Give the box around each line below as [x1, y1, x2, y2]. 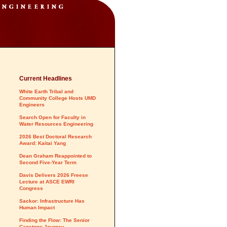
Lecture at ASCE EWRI [19, 179, 74, 184]
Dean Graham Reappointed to [19, 153, 92, 159]
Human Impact [19, 205, 55, 210]
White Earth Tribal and [19, 89, 73, 94]
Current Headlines [19, 75, 72, 82]
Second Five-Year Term [19, 160, 77, 165]
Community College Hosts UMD [19, 95, 96, 101]
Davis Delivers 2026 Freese [19, 172, 88, 178]
